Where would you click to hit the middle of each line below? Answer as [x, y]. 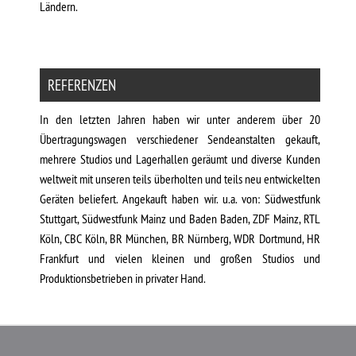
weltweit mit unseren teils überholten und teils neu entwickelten [180, 179]
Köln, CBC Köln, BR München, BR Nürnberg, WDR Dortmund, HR [180, 238]
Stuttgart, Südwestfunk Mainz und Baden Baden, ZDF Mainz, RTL [180, 219]
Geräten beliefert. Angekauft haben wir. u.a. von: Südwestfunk [180, 199]
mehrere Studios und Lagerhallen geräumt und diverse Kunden [180, 159]
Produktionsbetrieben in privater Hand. [123, 278]
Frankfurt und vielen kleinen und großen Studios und [180, 258]
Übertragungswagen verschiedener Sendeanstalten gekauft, [180, 139]
